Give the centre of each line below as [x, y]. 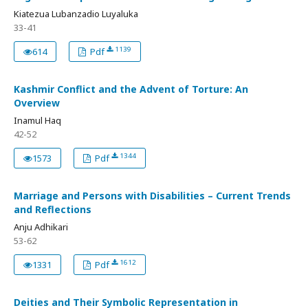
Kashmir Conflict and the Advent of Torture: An [131, 89]
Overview [37, 103]
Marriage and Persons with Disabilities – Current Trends [152, 196]
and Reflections [53, 210]
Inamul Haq [37, 121]
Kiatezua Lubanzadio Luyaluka [76, 14]
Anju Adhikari [41, 227]
